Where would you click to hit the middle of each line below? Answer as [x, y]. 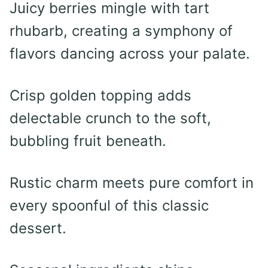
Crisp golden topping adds [100, 96]
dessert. [38, 229]
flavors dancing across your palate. [130, 54]
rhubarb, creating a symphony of [121, 31]
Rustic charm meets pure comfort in [132, 183]
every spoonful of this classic [109, 206]
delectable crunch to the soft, [110, 118]
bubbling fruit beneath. [88, 141]
